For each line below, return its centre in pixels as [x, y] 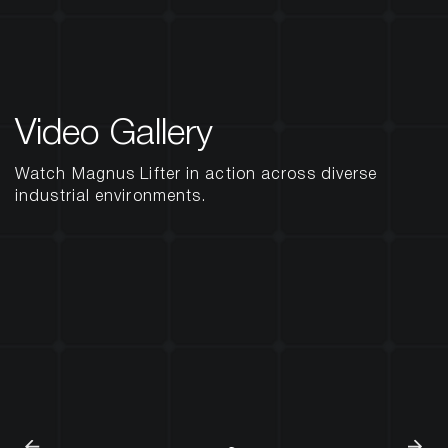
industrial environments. [111, 197]
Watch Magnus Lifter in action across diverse [196, 175]
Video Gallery [114, 135]
